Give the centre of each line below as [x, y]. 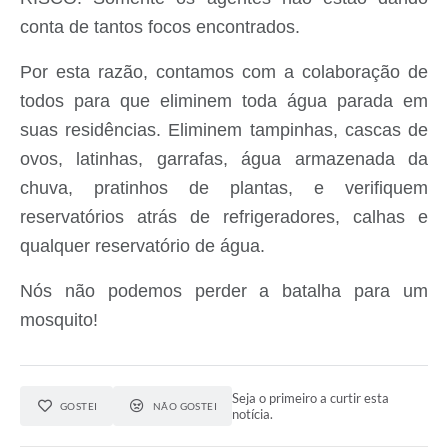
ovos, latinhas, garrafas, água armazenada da [224, 158]
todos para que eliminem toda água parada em [224, 100]
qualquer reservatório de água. [142, 245]
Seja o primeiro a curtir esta [311, 397]
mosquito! [59, 319]
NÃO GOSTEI [185, 405]
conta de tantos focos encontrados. [160, 26]
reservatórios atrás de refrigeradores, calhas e [224, 216]
